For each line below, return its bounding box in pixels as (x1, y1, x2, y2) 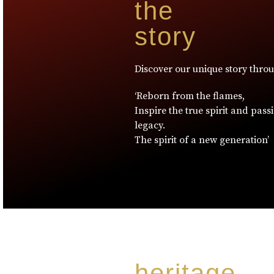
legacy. (135, 119, 165, 131)
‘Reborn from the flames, (135, 90, 245, 102)
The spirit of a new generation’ (135, 134, 269, 146)
